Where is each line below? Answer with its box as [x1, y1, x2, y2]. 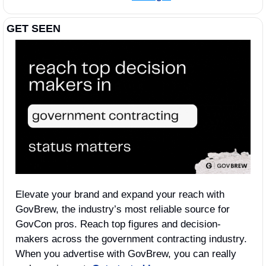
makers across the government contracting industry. [15, 233, 247, 245]
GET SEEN [7, 23, 61, 35]
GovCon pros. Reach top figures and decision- [15, 218, 221, 230]
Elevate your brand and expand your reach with [15, 189, 224, 201]
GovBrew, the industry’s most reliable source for [15, 204, 230, 216]
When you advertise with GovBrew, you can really [15, 248, 236, 260]
